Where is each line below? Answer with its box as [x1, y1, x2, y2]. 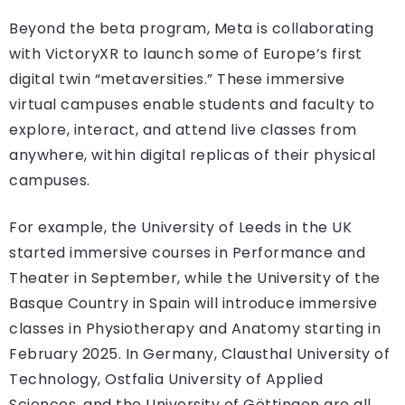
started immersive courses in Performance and [9, 242, 365, 264]
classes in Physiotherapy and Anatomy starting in [9, 318, 381, 340]
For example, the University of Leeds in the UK [9, 217, 352, 239]
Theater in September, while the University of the [9, 268, 381, 289]
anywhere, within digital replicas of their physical [9, 145, 376, 166]
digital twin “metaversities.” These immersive [9, 69, 345, 90]
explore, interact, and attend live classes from [9, 119, 357, 141]
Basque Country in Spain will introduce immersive [9, 293, 377, 315]
